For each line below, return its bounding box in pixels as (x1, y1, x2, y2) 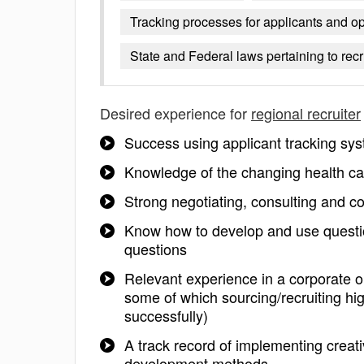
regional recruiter (251, 102, 361, 123)
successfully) (124, 305, 208, 326)
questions (124, 238, 187, 259)
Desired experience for (100, 102, 251, 123)
